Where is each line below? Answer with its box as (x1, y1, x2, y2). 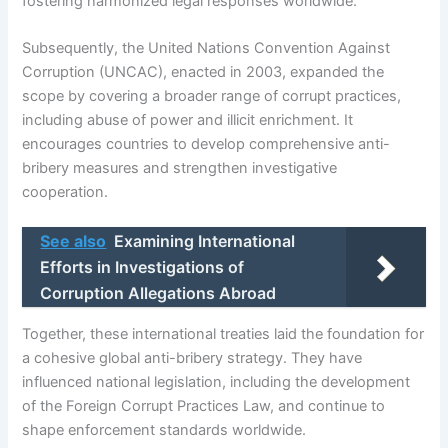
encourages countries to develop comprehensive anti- (22, 134, 391, 153)
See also (40, 231, 107, 252)
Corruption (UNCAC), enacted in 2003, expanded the (22, 62, 385, 81)
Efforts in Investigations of (40, 257, 245, 278)
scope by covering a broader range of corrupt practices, (22, 86, 402, 105)
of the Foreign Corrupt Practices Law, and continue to (22, 396, 386, 415)
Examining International (114, 231, 296, 252)
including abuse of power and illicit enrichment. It (22, 110, 354, 129)
